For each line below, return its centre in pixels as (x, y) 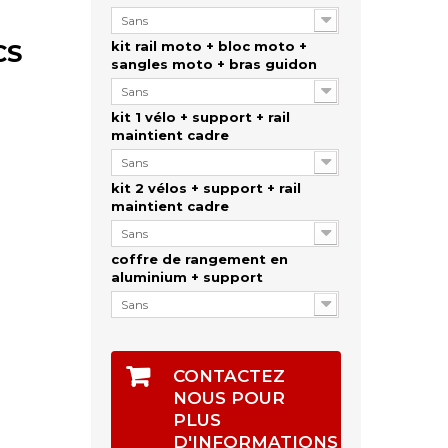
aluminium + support (190, 277)
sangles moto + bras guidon (217, 64)
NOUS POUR (228, 398)
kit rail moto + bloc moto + (208, 46)
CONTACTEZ (228, 376)
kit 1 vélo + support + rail (200, 117)
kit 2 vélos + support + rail (205, 188)
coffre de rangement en (199, 259)
